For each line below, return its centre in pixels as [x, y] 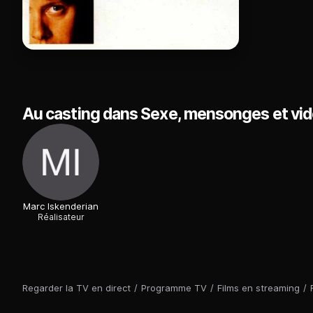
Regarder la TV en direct [77, 287]
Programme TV [174, 287]
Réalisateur [61, 217]
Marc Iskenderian [61, 206]
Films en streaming [259, 287]
